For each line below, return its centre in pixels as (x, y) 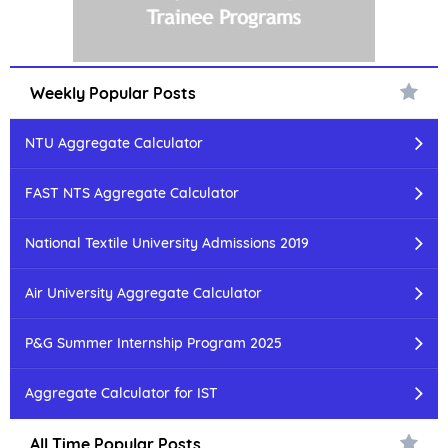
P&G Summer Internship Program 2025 (153, 343)
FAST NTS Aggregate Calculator (132, 193)
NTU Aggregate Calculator (114, 143)
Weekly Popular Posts (113, 93)
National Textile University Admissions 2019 (167, 243)
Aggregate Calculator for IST (121, 393)
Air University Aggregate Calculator (143, 293)
